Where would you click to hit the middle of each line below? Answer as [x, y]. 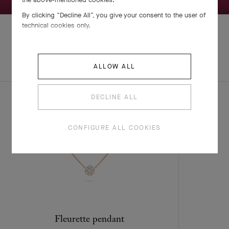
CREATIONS [150, 68]
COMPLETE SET [76, 63]
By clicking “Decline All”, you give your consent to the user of [113, 15]
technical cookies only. [56, 25]
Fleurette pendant [89, 219]
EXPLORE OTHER [150, 58]
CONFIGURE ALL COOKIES [114, 127]
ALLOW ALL [114, 66]
